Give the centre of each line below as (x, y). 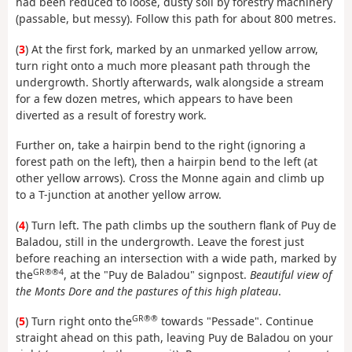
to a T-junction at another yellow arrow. (119, 195)
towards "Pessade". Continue (236, 321)
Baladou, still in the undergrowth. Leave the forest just (160, 241)
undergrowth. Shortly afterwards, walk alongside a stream (170, 82)
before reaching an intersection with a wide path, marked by (176, 258)
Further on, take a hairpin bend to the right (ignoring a (161, 145)
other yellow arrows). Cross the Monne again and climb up (170, 178)
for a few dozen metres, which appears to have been (154, 98)
